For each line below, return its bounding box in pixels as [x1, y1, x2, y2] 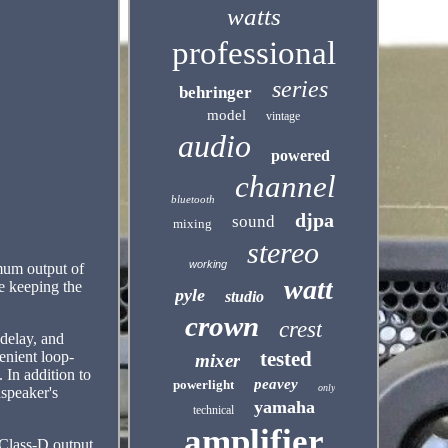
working [188, 258, 227, 270]
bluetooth [171, 193, 216, 205]
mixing [173, 216, 213, 231]
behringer [179, 83, 253, 102]
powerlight [172, 377, 234, 392]
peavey [253, 376, 298, 392]
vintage [266, 109, 301, 123]
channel [235, 169, 337, 204]
